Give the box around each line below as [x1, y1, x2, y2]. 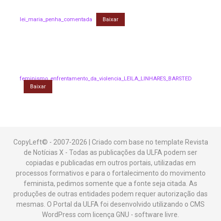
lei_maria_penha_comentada [20, 16, 92, 23]
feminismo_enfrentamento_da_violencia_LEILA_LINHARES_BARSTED [20, 75, 192, 82]
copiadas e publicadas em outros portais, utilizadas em [25, 158, 196, 167]
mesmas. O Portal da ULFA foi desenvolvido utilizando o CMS [16, 200, 205, 208]
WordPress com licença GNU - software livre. [42, 210, 179, 219]
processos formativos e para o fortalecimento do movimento [15, 169, 206, 177]
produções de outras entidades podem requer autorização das [13, 189, 208, 198]
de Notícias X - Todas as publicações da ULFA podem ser [24, 148, 197, 156]
